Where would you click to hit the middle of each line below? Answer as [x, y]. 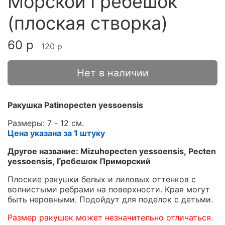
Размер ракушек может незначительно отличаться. [110, 218]
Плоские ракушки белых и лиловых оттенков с [102, 180]
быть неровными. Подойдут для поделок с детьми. [110, 200]
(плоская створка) [88, 23]
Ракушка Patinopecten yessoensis [75, 105]
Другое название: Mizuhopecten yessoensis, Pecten [112, 151]
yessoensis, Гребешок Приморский [79, 161]
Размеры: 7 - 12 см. [46, 123]
